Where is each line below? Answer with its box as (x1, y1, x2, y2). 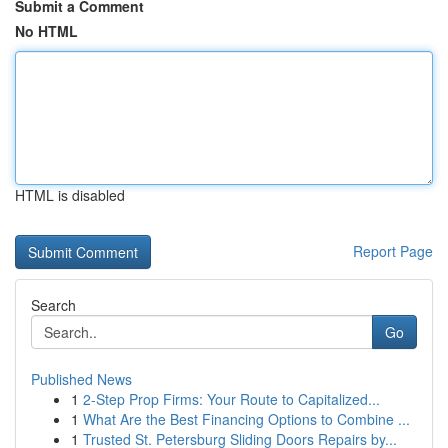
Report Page (353, 241, 433, 261)
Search (31, 295, 76, 315)
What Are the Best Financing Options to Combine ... (83, 409, 410, 429)
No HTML (15, 21, 78, 41)
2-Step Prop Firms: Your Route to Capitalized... (83, 389, 380, 409)
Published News (31, 369, 132, 389)
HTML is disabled (15, 185, 125, 205)
